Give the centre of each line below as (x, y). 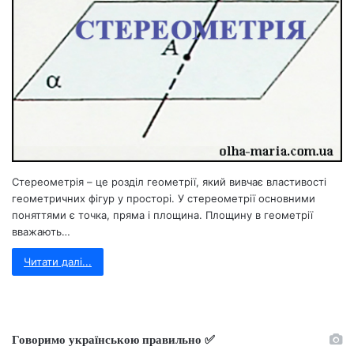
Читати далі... (58, 261)
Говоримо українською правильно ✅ (113, 339)
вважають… (41, 231)
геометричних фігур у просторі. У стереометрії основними (164, 198)
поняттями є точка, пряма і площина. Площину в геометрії (162, 215)
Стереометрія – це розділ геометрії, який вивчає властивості (169, 181)
